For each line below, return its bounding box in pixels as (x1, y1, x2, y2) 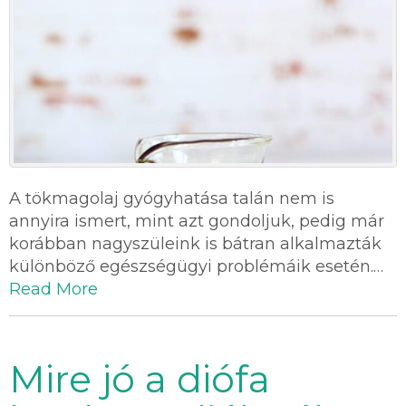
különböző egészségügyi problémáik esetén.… (9, 256, 383, 277)
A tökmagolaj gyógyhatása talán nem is (9, 188, 334, 209)
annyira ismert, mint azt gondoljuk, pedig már (9, 211, 384, 232)
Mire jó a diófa (9, 356, 270, 402)
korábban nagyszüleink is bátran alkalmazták (9, 234, 382, 255)
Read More (9, 279, 98, 300)
